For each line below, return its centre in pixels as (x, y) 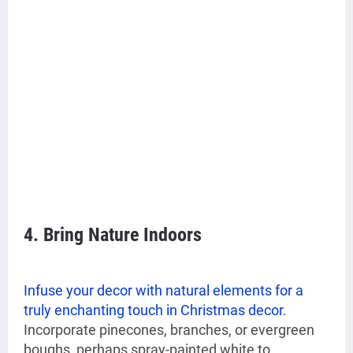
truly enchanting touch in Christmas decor (153, 310)
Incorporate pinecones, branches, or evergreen (169, 330)
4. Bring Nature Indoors (113, 235)
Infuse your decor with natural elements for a (163, 291)
